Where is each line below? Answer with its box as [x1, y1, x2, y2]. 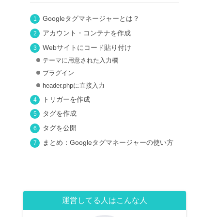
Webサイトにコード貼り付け [42, 43, 131, 51]
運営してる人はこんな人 [62, 196, 147, 204]
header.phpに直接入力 [42, 82, 105, 90]
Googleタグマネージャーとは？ [42, 15, 139, 23]
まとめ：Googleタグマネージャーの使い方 [42, 138, 173, 146]
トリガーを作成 [42, 95, 90, 103]
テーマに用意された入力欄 [42, 57, 118, 64]
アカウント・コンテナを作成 [42, 29, 131, 37]
